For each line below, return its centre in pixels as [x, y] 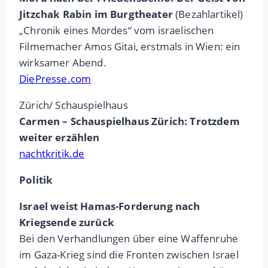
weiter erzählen [60, 138]
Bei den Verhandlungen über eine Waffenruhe [129, 239]
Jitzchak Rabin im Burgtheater [96, 14]
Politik [36, 180]
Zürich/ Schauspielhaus [74, 105]
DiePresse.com [55, 79]
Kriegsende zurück [67, 223]
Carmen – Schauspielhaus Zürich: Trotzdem [130, 121]
